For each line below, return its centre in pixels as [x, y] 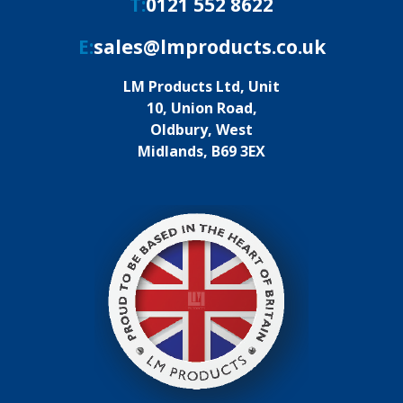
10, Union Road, [201, 108]
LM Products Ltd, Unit [201, 86]
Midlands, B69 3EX [201, 151]
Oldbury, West [201, 130]
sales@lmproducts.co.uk [209, 47]
